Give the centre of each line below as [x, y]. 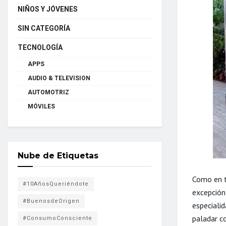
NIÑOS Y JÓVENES [48, 9]
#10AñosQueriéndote [56, 184]
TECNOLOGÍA [40, 47]
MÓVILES [41, 106]
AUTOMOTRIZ [48, 92]
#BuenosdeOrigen [51, 201]
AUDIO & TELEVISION [59, 78]
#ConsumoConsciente [58, 218]
